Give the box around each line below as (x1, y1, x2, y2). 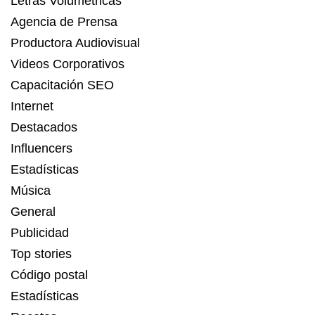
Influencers (11, 141, 72, 156)
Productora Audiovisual (11, 36, 140, 51)
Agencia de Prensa (11, 15, 117, 30)
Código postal (11, 268, 88, 283)
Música (11, 184, 51, 198)
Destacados (11, 120, 77, 135)
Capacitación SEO (11, 78, 114, 93)
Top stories (11, 247, 72, 262)
